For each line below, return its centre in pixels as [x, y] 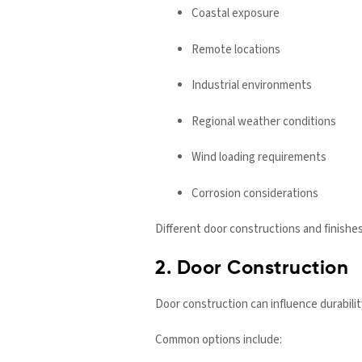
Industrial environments [252, 86]
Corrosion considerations [255, 193]
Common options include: [219, 340]
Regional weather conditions [264, 121]
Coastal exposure [236, 14]
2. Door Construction [252, 268]
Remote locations [236, 49]
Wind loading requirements [259, 158]
